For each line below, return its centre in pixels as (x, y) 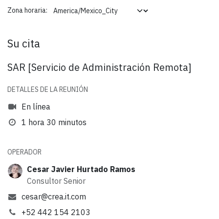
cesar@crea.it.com (54, 196)
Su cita (24, 43)
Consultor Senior (56, 181)
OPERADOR (24, 152)
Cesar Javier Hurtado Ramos (81, 169)
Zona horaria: (27, 11)
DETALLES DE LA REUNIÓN (48, 89)
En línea (36, 106)
